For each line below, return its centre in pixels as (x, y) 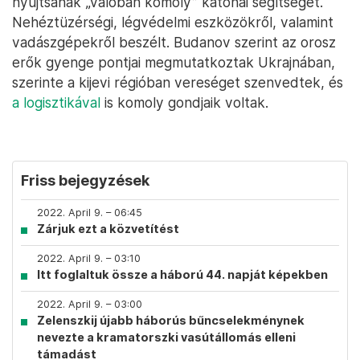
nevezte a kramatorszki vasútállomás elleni (166, 337)
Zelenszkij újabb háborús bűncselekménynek (171, 320)
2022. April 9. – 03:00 (90, 304)
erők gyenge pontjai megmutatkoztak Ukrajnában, (174, 62)
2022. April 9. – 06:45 (90, 213)
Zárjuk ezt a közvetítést (108, 229)
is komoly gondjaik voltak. (184, 102)
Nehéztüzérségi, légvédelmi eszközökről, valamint (173, 22)
